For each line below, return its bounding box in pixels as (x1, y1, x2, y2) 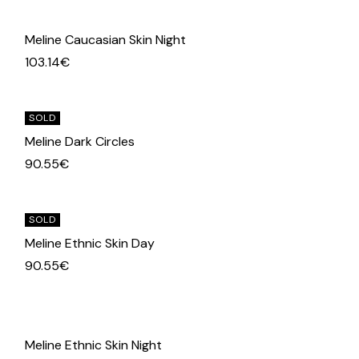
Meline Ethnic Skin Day (25, 235, 155, 252)
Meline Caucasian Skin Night (25, 31, 187, 49)
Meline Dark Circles (25, 133, 135, 151)
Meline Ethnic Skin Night (25, 337, 163, 354)
